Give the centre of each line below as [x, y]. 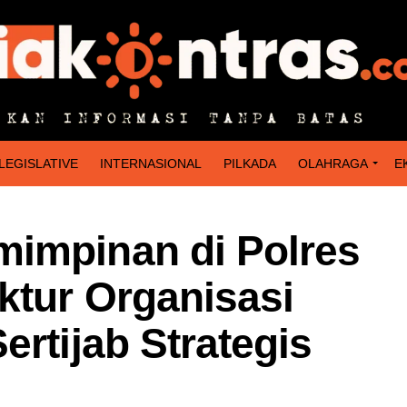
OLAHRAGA [333, 163]
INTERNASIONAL [151, 163]
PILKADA [250, 163]
